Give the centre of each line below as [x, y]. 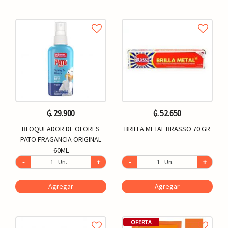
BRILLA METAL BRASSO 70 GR [167, 129]
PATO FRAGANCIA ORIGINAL [61, 140]
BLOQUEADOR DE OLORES [61, 129]
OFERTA [141, 222]
